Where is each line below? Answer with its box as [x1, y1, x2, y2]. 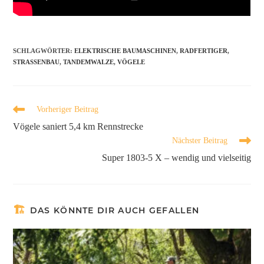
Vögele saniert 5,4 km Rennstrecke [13, 121, 144, 131]
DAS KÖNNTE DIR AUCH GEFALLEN [29, 204, 200, 216]
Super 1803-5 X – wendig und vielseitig [101, 152, 251, 163]
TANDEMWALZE [63, 58, 114, 65]
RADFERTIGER [180, 47, 228, 54]
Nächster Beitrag [171, 136, 227, 145]
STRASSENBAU [13, 58, 55, 65]
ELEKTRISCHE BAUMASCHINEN [74, 47, 177, 54]
